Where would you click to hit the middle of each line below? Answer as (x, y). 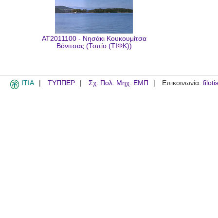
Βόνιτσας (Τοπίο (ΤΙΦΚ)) (94, 46)
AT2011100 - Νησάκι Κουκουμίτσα (94, 39)
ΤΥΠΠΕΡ (61, 83)
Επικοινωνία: (182, 83)
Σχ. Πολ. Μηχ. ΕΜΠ (118, 83)
